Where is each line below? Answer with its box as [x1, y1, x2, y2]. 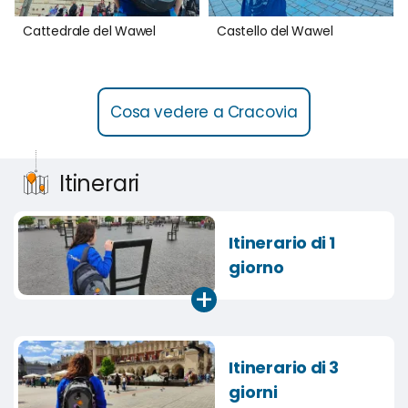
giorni [229, 381, 279, 404]
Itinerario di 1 [229, 231, 336, 255]
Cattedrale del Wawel [23, 22, 156, 41]
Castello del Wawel [217, 22, 333, 41]
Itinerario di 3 [229, 356, 340, 380]
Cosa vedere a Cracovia [109, 101, 299, 124]
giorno [229, 256, 285, 280]
